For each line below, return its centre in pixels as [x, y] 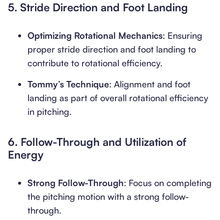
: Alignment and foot [150, 84]
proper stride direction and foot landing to [112, 49]
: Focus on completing [168, 183]
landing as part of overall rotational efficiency [118, 98]
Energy [26, 154]
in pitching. [50, 111]
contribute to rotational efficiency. [95, 63]
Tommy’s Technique [68, 84]
